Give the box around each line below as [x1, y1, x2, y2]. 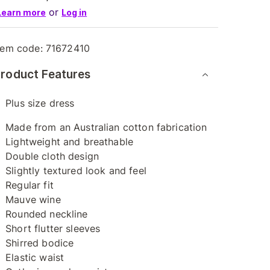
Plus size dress [5, 97, 75, 109]
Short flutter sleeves [5, 222, 101, 234]
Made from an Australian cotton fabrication [5, 121, 207, 133]
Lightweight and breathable [5, 136, 134, 148]
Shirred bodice [5, 237, 74, 249]
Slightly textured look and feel [5, 165, 146, 177]
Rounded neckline [5, 208, 88, 220]
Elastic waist [5, 251, 64, 263]
